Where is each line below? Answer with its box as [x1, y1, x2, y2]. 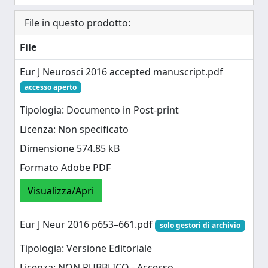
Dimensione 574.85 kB [20, 142, 120, 156]
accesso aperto [24, 82, 77, 92]
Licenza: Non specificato [20, 123, 129, 136]
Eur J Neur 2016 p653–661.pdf [20, 218, 155, 231]
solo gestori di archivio [159, 220, 240, 230]
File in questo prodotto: [25, 16, 130, 29]
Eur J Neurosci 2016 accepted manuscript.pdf [20, 65, 223, 78]
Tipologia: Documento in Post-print [20, 103, 179, 117]
